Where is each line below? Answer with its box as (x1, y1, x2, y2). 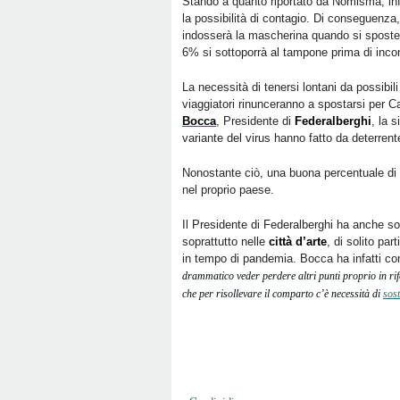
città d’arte (265, 235, 327, 248)
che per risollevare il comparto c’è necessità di (182, 287, 383, 300)
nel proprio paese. (182, 183, 274, 196)
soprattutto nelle (182, 235, 265, 248)
